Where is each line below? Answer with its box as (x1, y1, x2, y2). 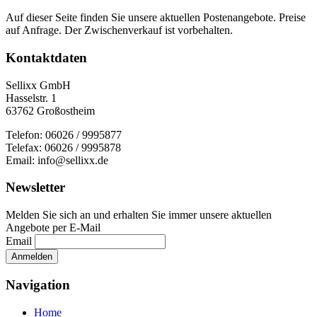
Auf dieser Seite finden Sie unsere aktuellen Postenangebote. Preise (6, 11, 306, 24)
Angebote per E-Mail (6, 221, 100, 234)
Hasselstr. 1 (6, 91, 57, 104)
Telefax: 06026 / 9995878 (6, 141, 121, 154)
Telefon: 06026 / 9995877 (6, 128, 122, 141)
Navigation (6, 277, 70, 292)
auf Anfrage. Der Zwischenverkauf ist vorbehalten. (6, 24, 233, 37)
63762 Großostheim (6, 104, 95, 117)
